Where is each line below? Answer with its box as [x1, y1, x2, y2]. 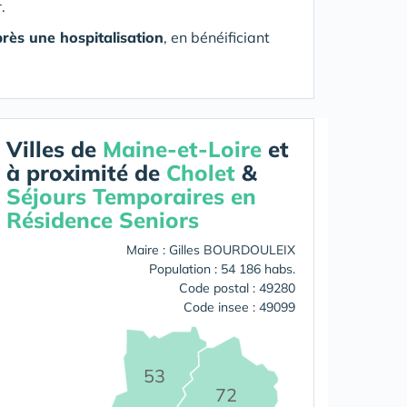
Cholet [166, 159, 235, 186]
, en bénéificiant [164, 28, 270, 46]
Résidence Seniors [6, 206, 199, 233]
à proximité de [6, 159, 166, 186]
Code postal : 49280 [179, 280, 295, 296]
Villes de [6, 135, 103, 163]
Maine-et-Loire [103, 135, 262, 163]
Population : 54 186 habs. [149, 261, 295, 277]
